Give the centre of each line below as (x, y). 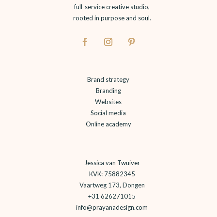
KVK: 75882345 (112, 174)
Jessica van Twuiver (112, 163)
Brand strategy (108, 80)
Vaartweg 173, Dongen (112, 185)
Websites (108, 102)
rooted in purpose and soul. (112, 18)
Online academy (108, 124)
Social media (108, 113)
